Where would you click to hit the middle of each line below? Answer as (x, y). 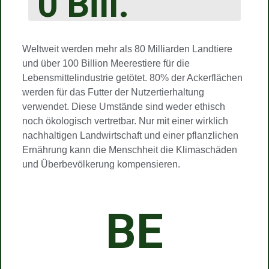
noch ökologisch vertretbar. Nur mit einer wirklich (125, 121)
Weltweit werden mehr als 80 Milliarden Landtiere (127, 49)
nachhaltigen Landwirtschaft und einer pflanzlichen (130, 135)
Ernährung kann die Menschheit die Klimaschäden (130, 150)
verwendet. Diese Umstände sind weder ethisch (124, 107)
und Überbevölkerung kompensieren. (102, 164)
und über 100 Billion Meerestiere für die (106, 63)
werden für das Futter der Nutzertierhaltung (113, 92)
